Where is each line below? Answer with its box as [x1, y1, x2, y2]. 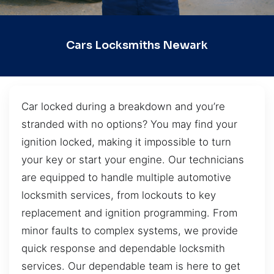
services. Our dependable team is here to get [21, 259, 240, 272]
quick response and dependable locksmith [21, 242, 225, 254]
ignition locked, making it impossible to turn [21, 135, 231, 148]
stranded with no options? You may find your [21, 117, 237, 130]
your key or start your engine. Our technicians [21, 153, 244, 166]
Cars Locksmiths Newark [66, 39, 208, 53]
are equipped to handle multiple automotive [21, 171, 231, 183]
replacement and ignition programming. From [21, 206, 237, 219]
